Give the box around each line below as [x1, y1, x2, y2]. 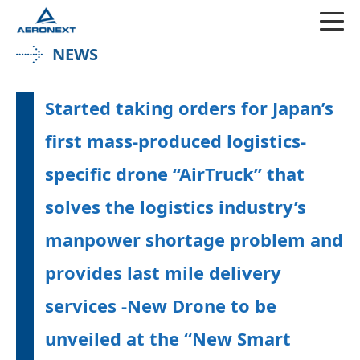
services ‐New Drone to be [45, 293, 276, 317]
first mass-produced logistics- [45, 129, 306, 153]
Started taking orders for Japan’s [45, 96, 333, 120]
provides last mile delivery [45, 260, 281, 284]
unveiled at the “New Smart [45, 326, 291, 350]
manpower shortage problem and [45, 227, 343, 252]
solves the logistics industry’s [45, 194, 306, 219]
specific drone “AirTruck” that [45, 162, 305, 186]
